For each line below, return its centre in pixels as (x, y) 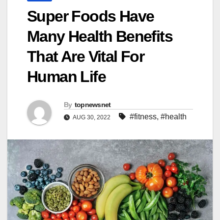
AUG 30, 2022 (92, 118)
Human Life (66, 76)
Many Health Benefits (100, 36)
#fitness (143, 117)
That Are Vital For (86, 56)
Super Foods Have (91, 16)
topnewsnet (93, 105)
